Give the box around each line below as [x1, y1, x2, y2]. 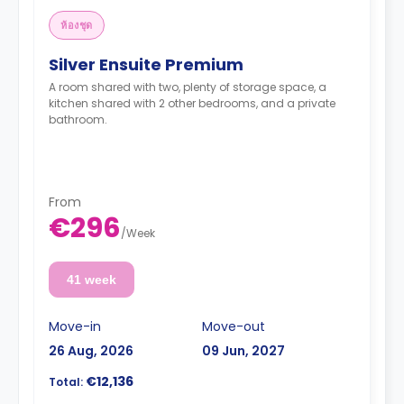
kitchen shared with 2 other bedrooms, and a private [49, 96, 335, 111]
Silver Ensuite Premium [49, 53, 243, 76]
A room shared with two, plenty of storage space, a [49, 79, 326, 95]
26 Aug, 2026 [49, 341, 133, 360]
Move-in [49, 317, 101, 335]
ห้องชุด [60, 18, 93, 32]
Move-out [202, 317, 265, 335]
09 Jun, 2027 [202, 341, 285, 360]
